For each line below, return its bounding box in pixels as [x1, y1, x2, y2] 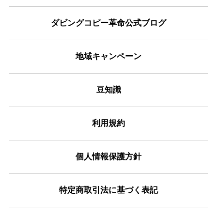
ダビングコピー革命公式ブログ [51, 18, 166, 28]
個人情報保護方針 [76, 152, 141, 162]
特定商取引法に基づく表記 [59, 186, 158, 195]
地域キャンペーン [76, 52, 141, 62]
